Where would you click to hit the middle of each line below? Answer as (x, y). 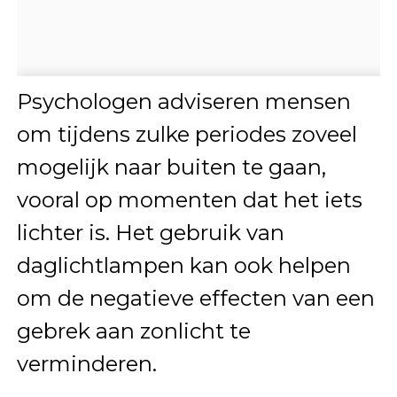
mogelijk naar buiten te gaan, (171, 167)
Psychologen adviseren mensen (183, 101)
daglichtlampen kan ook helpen (183, 265)
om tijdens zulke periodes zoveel (187, 134)
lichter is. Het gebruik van (150, 232)
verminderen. (86, 363)
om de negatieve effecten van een (195, 298)
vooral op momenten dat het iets (189, 199)
